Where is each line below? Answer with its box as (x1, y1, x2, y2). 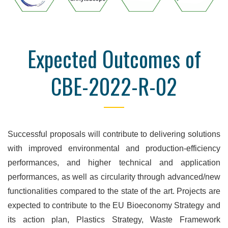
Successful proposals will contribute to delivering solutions (8, 129, 220, 138)
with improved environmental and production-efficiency (8, 144, 220, 153)
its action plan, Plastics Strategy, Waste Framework (8, 215, 220, 224)
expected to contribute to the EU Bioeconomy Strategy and (8, 201, 220, 210)
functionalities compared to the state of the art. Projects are (8, 186, 220, 195)
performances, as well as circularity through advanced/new (8, 172, 220, 181)
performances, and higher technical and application (8, 158, 220, 167)
